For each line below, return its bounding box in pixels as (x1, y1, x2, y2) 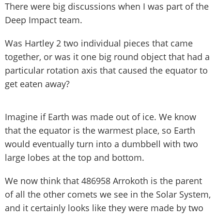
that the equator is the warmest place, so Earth (5, 124, 195, 136)
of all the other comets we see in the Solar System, (5, 188, 211, 200)
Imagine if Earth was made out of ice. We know (5, 110, 196, 123)
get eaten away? (5, 77, 70, 90)
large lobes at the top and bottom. (5, 151, 144, 163)
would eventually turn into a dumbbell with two (5, 138, 198, 150)
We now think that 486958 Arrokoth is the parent (5, 174, 202, 186)
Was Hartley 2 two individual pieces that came (5, 37, 193, 49)
